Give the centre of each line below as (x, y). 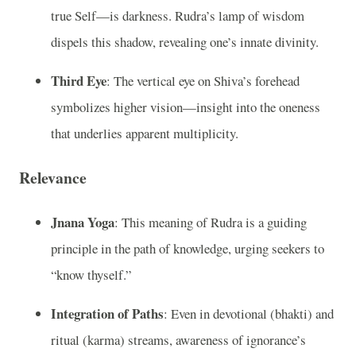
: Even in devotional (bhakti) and (249, 314)
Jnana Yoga (83, 222)
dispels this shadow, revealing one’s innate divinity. (185, 41)
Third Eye (79, 81)
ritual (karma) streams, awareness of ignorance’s (178, 340)
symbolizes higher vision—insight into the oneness (186, 107)
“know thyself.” (91, 274)
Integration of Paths (107, 314)
